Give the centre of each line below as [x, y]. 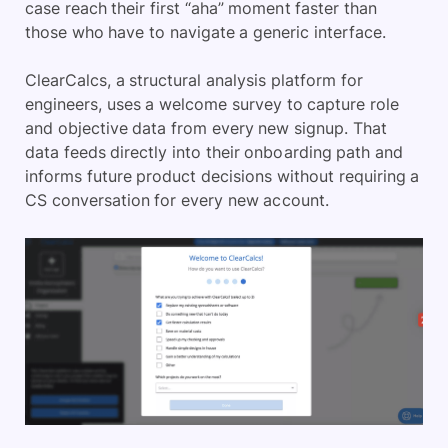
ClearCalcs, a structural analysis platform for [194, 80]
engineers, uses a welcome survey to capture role [212, 104]
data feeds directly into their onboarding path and [214, 152]
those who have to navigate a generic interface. [205, 32]
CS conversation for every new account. [177, 200]
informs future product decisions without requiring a [222, 176]
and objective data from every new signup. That [206, 128]
